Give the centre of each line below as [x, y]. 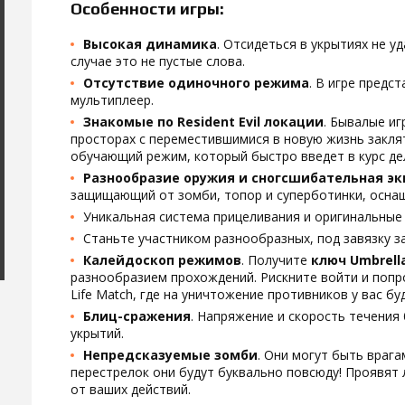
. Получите [276, 260]
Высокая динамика [150, 44]
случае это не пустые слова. [158, 61]
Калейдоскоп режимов [162, 260]
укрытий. [97, 333]
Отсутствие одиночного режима [196, 83]
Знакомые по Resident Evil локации [203, 122]
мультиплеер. [112, 100]
